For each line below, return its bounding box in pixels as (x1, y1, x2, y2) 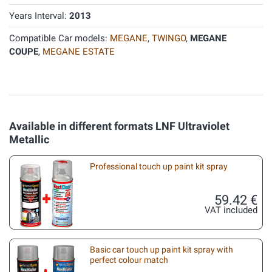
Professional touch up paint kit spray (90, 161, 228, 172)
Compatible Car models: (9, 33, 110, 44)
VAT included (205, 205, 257, 216)
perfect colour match (90, 254, 168, 265)
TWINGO (152, 33, 186, 44)
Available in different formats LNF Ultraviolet (9, 120, 229, 132)
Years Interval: (9, 10, 69, 21)
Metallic (9, 133, 49, 146)
